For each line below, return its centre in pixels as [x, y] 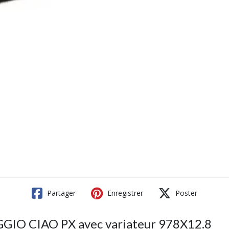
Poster [185, 193]
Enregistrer [124, 193]
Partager [60, 193]
